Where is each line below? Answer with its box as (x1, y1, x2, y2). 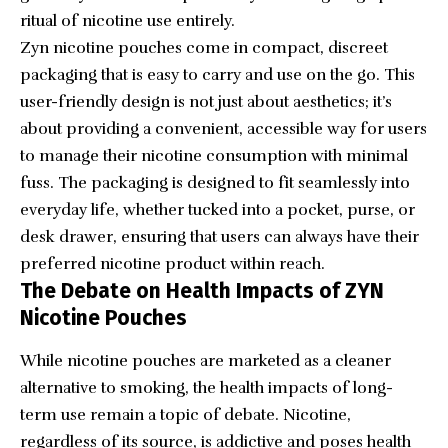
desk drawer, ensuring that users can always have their (20, 226, 419, 247)
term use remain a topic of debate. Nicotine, (20, 404, 351, 425)
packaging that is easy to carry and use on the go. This (20, 64, 415, 85)
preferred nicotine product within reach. (20, 253, 325, 274)
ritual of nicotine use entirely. (20, 10, 235, 31)
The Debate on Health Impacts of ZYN (20, 277, 384, 304)
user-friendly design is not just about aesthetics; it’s (20, 91, 392, 112)
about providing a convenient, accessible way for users (20, 118, 427, 139)
